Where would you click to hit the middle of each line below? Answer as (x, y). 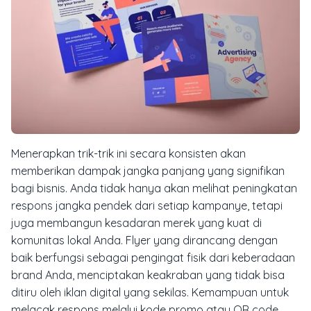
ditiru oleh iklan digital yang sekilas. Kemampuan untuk (150, 293)
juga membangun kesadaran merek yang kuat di (136, 223)
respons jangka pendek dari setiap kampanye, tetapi (147, 206)
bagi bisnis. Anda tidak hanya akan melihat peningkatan (154, 188)
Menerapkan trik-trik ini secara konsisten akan (128, 154)
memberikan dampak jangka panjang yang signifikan (148, 171)
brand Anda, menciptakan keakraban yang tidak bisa (148, 275)
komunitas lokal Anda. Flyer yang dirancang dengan (144, 241)
